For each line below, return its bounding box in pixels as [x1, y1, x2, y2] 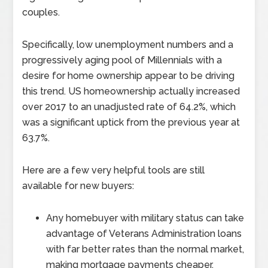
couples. [22, 7, 60, 18]
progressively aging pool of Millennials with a [22, 54, 223, 66]
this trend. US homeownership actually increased [22, 86, 240, 97]
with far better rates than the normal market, [46, 243, 245, 255]
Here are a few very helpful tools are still [22, 165, 205, 176]
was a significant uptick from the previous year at [22, 117, 240, 128]
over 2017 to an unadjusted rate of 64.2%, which [22, 101, 236, 112]
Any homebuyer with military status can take [46, 212, 245, 224]
